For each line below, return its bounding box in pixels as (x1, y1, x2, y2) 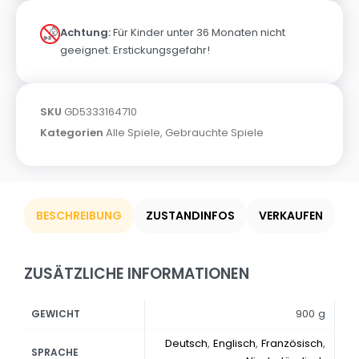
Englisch (212, 336, 256, 351)
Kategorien (40, 125, 103, 141)
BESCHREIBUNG (36, 208, 122, 224)
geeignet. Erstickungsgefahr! (60, 42, 210, 58)
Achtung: (60, 25, 111, 41)
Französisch (260, 336, 323, 351)
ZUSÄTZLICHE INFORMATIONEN (24, 263, 249, 285)
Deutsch (164, 336, 208, 351)
